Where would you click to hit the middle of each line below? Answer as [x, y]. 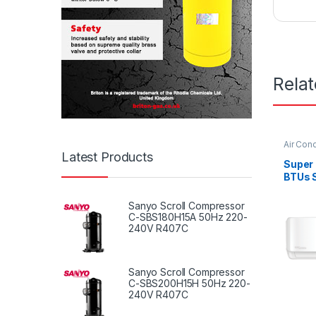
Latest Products [107, 157]
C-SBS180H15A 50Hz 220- [188, 217]
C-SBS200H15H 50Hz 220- [189, 283]
